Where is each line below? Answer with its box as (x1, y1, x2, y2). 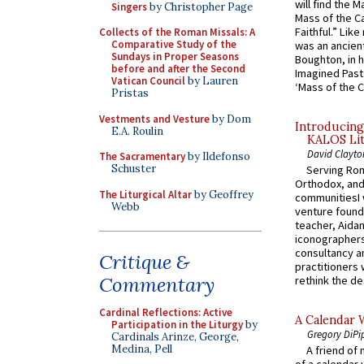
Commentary (99, 272, 214, 297)
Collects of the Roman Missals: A (99, 25, 255, 39)
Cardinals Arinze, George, (111, 330, 239, 344)
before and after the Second (111, 62, 245, 76)
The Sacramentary (99, 149, 185, 163)
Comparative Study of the (111, 37, 236, 51)
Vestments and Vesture (99, 111, 210, 126)
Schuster (111, 162, 156, 175)
